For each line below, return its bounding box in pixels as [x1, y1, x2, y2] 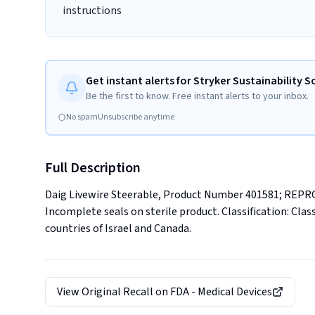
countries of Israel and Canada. [45, 221, 191, 236]
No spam [66, 111, 98, 123]
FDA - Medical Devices [170, 284, 272, 300]
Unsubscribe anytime [98, 111, 174, 123]
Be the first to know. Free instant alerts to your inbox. [86, 89, 309, 103]
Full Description [45, 158, 141, 178]
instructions [63, 3, 122, 18]
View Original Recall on [57, 284, 170, 300]
